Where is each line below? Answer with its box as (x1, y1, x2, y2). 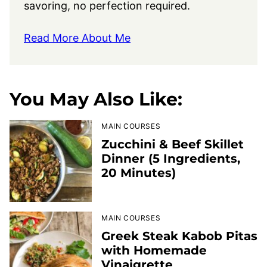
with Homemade (101, 243, 207, 258)
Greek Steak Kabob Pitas (101, 229, 257, 244)
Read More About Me (24, 31, 131, 44)
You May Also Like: (10, 88, 182, 111)
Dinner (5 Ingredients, (101, 151, 240, 166)
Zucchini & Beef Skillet (101, 137, 244, 152)
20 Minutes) (101, 166, 176, 181)
